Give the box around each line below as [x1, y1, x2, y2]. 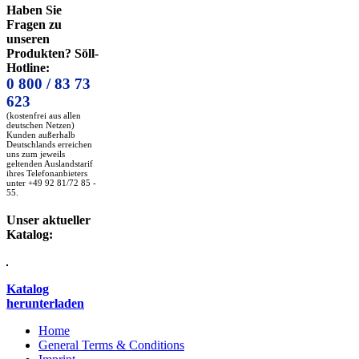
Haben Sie [6, 3, 62, 18]
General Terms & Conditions [38, 338, 184, 353]
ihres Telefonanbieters [6, 168, 87, 179]
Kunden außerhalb [6, 130, 75, 140]
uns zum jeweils [6, 149, 65, 159]
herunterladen [6, 296, 84, 311]
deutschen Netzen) [6, 120, 75, 131]
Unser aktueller [6, 213, 91, 228]
